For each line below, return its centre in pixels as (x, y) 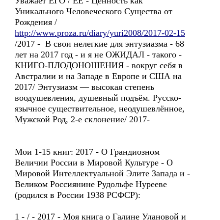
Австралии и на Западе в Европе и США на (98, 76)
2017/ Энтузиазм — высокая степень (84, 87)
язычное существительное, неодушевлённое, (100, 109)
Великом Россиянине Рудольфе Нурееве (91, 184)
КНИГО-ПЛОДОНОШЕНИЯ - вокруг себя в (99, 65)
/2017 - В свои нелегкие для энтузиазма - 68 (99, 44)
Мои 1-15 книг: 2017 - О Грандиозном (87, 152)
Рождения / (36, 22)
